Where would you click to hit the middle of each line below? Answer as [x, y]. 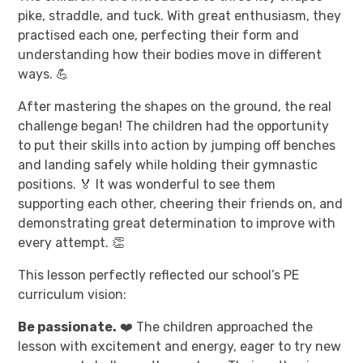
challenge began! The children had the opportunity [174, 126]
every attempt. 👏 [72, 242]
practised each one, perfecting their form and [159, 35]
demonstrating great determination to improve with [177, 223]
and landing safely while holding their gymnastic [168, 164]
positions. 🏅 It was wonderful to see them [147, 184]
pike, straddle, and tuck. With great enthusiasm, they [180, 15]
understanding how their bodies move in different [170, 54]
